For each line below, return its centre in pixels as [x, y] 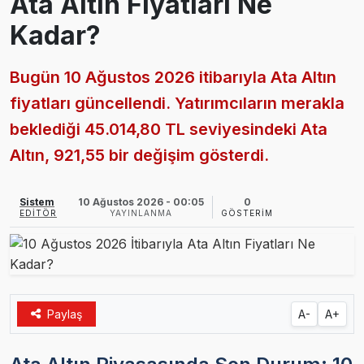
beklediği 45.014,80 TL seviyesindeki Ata [169, 129]
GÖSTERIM [247, 212]
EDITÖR [38, 212]
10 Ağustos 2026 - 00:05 [141, 201]
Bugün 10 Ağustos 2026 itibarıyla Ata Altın [173, 77]
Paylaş [65, 314]
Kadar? [55, 35]
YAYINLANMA [141, 212]
